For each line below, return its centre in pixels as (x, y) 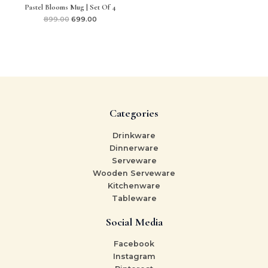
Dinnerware (134, 148)
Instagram (134, 257)
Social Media (134, 222)
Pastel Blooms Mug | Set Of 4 (70, 7)
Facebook (134, 244)
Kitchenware (134, 185)
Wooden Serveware (134, 173)
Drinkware (134, 135)
